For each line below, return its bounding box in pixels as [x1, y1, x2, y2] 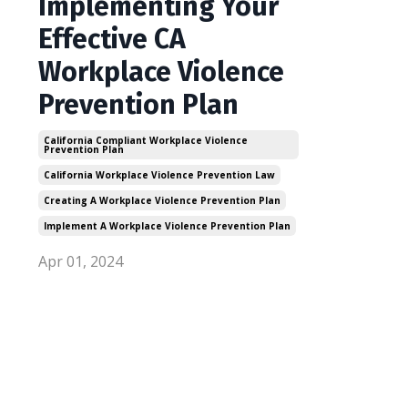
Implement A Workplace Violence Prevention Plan [44, 219, 291, 232]
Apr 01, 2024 [38, 251, 123, 271]
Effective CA [38, 23, 186, 56]
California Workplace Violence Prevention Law [44, 168, 275, 181]
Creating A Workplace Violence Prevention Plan [44, 194, 280, 207]
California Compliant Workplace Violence [44, 134, 248, 147]
